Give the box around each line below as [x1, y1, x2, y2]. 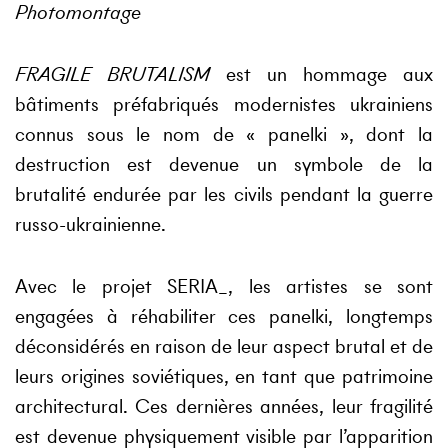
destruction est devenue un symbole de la [15, 151, 433, 178]
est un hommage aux [210, 61, 433, 88]
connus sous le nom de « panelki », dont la [15, 121, 433, 148]
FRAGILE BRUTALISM [15, 61, 210, 88]
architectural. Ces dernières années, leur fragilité [15, 393, 433, 420]
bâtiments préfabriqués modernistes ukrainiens [15, 91, 433, 118]
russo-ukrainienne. [15, 211, 166, 238]
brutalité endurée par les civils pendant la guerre [15, 181, 433, 208]
